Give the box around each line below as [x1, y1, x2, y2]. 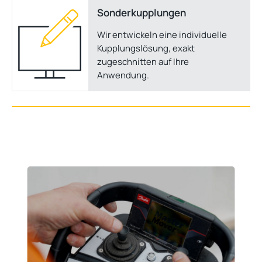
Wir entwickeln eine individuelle [97, 29, 227, 42]
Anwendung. [97, 69, 149, 82]
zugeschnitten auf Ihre [97, 56, 189, 68]
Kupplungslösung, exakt [97, 42, 195, 55]
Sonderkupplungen [97, 6, 186, 20]
